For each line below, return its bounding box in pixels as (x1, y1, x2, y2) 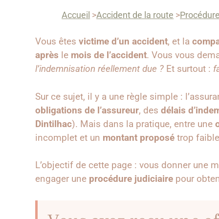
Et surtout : (164, 63, 213, 75)
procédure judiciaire (89, 173, 173, 185)
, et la (168, 36, 192, 47)
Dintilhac (35, 118, 72, 130)
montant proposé (103, 131, 175, 143)
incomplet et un (35, 131, 103, 143)
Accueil (62, 10, 90, 20)
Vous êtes (35, 36, 79, 47)
